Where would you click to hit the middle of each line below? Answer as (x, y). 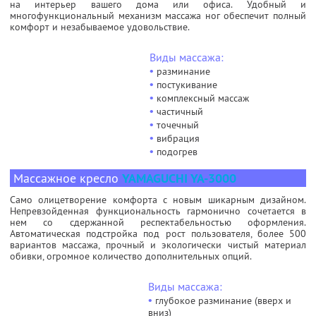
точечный (176, 124)
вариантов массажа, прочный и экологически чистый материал (158, 244)
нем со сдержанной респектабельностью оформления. (158, 222)
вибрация (177, 138)
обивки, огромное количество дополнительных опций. (131, 256)
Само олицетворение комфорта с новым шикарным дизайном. (158, 199)
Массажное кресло (68, 178)
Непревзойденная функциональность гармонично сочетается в (158, 211)
